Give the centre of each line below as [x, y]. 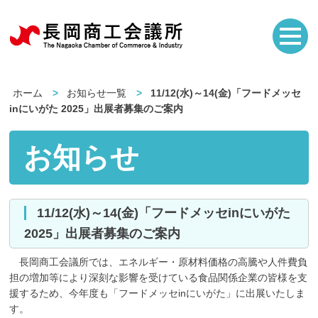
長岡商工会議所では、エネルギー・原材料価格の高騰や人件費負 [159, 262]
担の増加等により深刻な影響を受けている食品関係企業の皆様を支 [159, 278]
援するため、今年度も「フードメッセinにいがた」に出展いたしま [158, 293]
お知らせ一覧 [97, 93]
